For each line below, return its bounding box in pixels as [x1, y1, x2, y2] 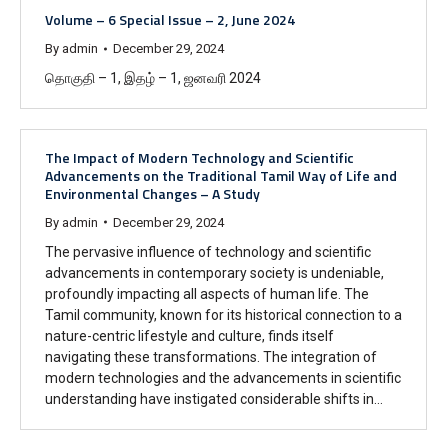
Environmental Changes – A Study [45, 182, 260, 204]
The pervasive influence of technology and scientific [45, 243, 371, 260]
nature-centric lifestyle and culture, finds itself [45, 327, 334, 344]
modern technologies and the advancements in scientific [45, 369, 401, 386]
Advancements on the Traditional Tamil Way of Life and [45, 164, 397, 186]
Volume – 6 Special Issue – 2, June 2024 [45, 9, 295, 31]
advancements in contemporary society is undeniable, [45, 264, 384, 281]
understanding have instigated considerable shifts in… [45, 390, 383, 407]
